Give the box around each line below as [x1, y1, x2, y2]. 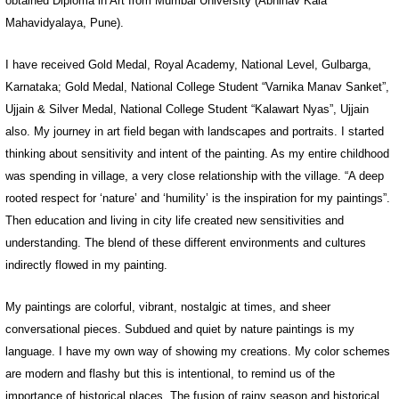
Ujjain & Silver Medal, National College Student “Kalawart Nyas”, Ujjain [5, 102, 369, 117]
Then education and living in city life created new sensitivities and [5, 214, 344, 228]
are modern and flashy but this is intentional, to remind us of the [5, 367, 335, 381]
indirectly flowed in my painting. [5, 258, 167, 273]
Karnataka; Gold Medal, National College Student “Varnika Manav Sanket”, [5, 80, 389, 94]
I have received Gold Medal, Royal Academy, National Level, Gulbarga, [5, 58, 371, 72]
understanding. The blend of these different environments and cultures [5, 236, 366, 250]
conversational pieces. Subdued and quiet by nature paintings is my [5, 322, 354, 337]
